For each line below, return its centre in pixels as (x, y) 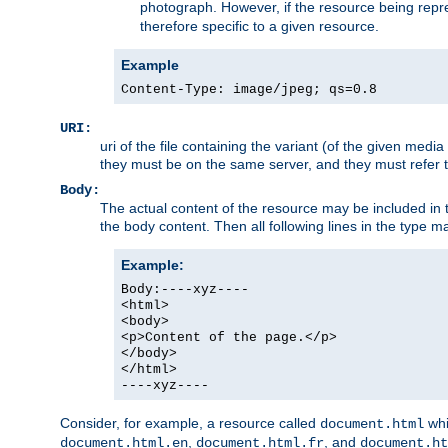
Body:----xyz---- (185, 289)
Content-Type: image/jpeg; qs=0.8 (249, 89)
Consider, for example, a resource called (190, 422)
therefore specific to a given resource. (259, 25)
